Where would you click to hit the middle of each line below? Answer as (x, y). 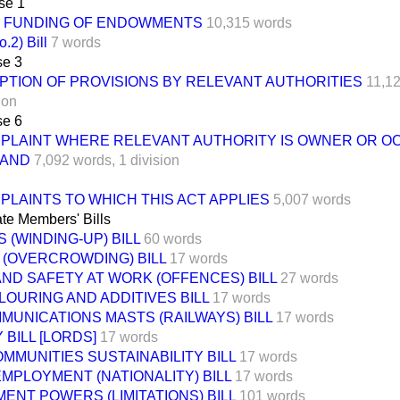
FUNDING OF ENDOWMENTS (103, 22)
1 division (149, 160)
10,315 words (249, 22)
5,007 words (312, 199)
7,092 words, (75, 160)
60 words (173, 238)
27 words (309, 278)
